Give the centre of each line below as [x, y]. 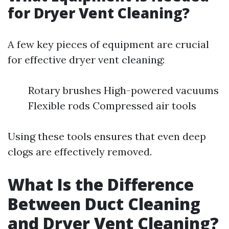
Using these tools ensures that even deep [107, 136]
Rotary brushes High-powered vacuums [123, 90]
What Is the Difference [101, 184]
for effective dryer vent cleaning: [86, 60]
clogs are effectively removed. [80, 152]
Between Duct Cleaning [104, 204]
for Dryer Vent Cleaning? [99, 13]
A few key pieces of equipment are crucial [108, 44]
